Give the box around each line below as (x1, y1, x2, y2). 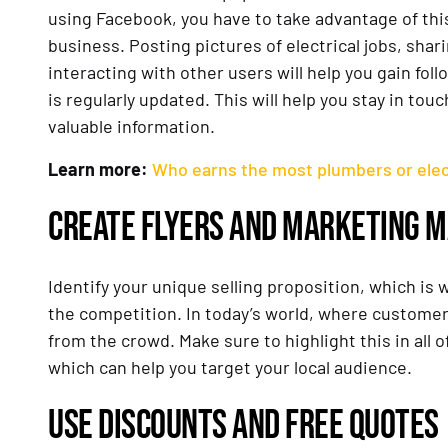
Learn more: (48, 158, 152, 181)
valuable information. (48, 115, 215, 138)
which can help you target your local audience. (48, 356, 412, 379)
